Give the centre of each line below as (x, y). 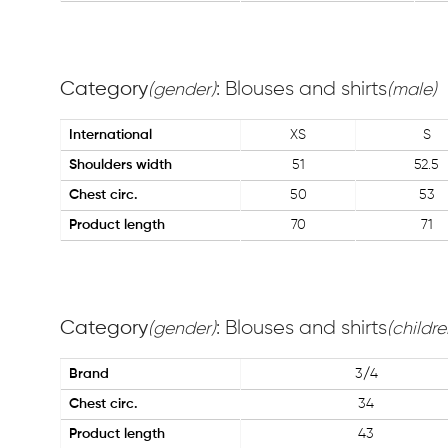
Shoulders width (120, 165)
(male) (412, 90)
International (110, 135)
